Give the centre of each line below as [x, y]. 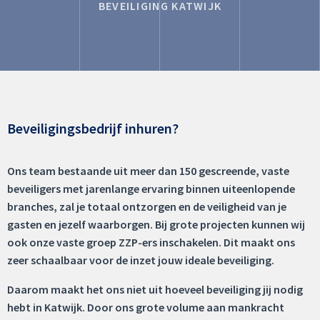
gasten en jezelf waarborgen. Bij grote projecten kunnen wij [156, 224]
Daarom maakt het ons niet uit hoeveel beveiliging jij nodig [155, 289]
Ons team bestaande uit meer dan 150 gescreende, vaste [148, 170]
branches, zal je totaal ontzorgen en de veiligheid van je [147, 206]
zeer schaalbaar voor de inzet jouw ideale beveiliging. [141, 260]
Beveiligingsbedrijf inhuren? [93, 128]
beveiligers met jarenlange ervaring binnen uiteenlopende [151, 188]
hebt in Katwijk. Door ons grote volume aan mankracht [146, 307]
